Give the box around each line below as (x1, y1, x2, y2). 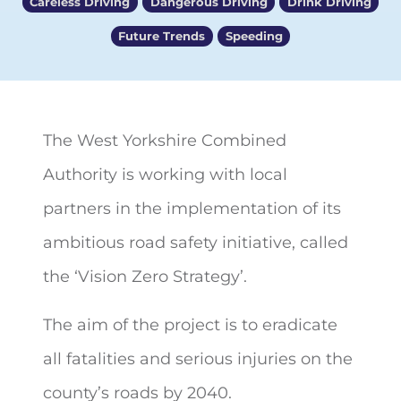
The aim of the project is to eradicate (43, 315, 337, 335)
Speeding (225, 29, 283, 44)
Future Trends (118, 29, 206, 44)
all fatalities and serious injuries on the (43, 349, 353, 369)
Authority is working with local (43, 165, 287, 184)
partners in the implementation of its (43, 199, 341, 218)
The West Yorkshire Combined (43, 131, 286, 150)
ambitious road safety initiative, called (43, 233, 348, 252)
